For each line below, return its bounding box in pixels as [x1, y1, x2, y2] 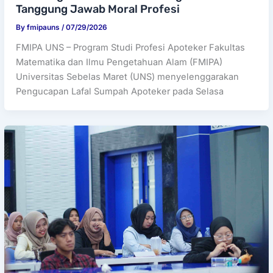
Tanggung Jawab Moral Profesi [16, 2, 180, 16]
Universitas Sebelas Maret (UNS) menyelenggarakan [16, 71, 239, 82]
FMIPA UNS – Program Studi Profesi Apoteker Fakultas [16, 41, 246, 53]
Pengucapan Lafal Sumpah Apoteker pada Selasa [16, 85, 224, 97]
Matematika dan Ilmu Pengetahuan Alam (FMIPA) [16, 56, 223, 68]
